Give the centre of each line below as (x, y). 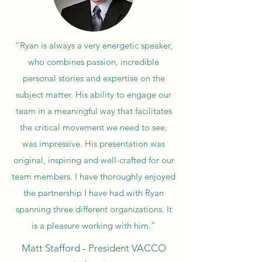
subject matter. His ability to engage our (94, 94)
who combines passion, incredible (94, 61)
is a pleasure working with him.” (94, 225)
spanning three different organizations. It (94, 209)
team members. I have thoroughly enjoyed (94, 176)
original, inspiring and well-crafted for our (94, 160)
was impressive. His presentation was (94, 143)
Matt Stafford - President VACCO (94, 248)
